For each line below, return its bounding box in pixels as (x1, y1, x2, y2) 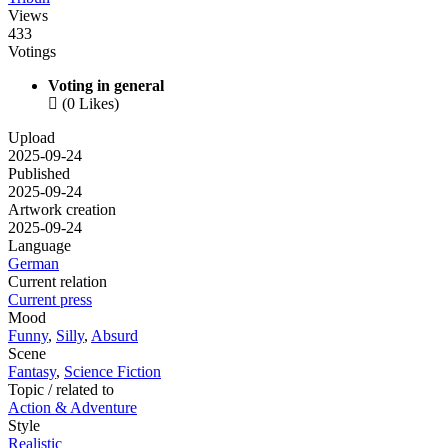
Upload (8, 129, 55, 147)
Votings (8, 43, 56, 61)
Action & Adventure (8, 399, 137, 417)
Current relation (8, 273, 107, 291)
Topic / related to (8, 381, 114, 399)
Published (8, 165, 70, 183)
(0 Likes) (62, 95, 119, 113)
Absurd (91, 327, 138, 345)
